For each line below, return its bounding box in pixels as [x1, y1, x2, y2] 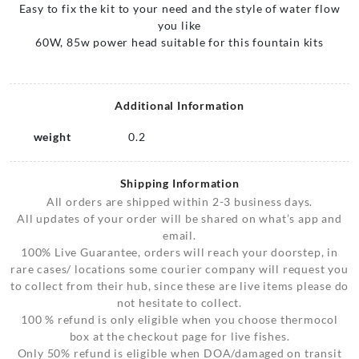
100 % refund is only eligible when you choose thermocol [21, 313, 338, 326]
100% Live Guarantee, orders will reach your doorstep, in [21, 245, 338, 259]
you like [157, 18, 202, 32]
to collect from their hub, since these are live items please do [10, 279, 349, 292]
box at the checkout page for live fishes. [69, 329, 290, 343]
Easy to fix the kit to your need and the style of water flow [18, 2, 341, 15]
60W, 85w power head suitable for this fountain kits [35, 35, 324, 49]
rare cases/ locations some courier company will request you [10, 262, 349, 276]
